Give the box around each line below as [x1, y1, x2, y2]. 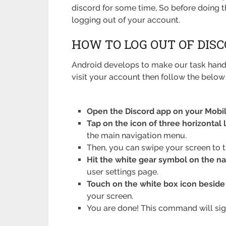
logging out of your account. [72, 15, 181, 25]
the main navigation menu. [87, 131, 187, 141]
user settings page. [87, 167, 159, 177]
